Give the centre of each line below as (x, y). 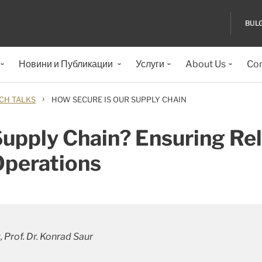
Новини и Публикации (67, 64)
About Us (206, 64)
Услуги (150, 64)
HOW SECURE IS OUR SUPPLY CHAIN (119, 99)
